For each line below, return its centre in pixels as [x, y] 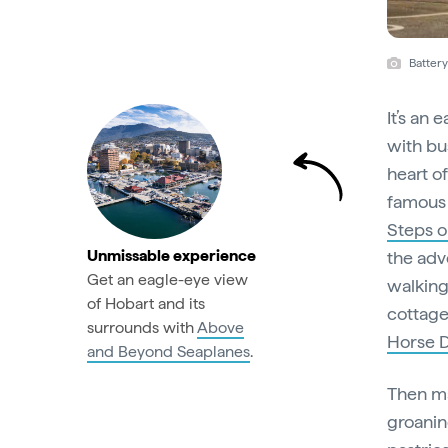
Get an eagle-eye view [167, 279]
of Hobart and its [146, 303]
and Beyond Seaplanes [168, 351]
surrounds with [142, 327]
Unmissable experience [171, 255]
